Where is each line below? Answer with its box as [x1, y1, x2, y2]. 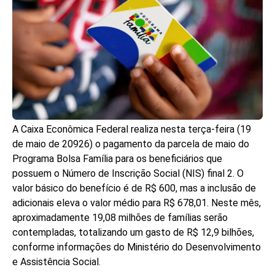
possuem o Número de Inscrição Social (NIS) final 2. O [12, 168, 244, 180]
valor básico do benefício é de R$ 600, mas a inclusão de [12, 182, 256, 195]
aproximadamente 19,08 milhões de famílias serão [12, 212, 228, 224]
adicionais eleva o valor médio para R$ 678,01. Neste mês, [12, 197, 261, 209]
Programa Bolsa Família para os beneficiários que [12, 153, 222, 165]
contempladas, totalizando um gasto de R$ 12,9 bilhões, [12, 227, 254, 239]
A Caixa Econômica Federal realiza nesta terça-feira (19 [12, 123, 251, 136]
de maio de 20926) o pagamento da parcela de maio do [12, 138, 249, 150]
